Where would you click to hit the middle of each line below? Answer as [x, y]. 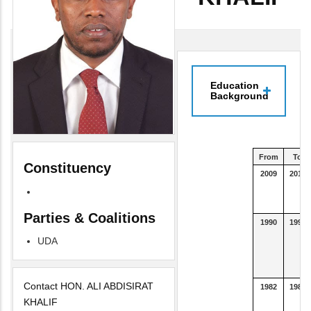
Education [235, 85]
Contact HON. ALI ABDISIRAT [89, 286]
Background [239, 95]
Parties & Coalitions [90, 218]
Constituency [67, 168]
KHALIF [41, 302]
